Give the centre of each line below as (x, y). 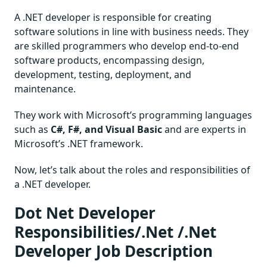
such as (31, 129)
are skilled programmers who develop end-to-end (127, 46)
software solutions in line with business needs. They (131, 32)
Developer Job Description (114, 251)
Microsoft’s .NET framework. (79, 144)
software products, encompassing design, (109, 60)
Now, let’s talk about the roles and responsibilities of (132, 170)
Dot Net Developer (85, 213)
